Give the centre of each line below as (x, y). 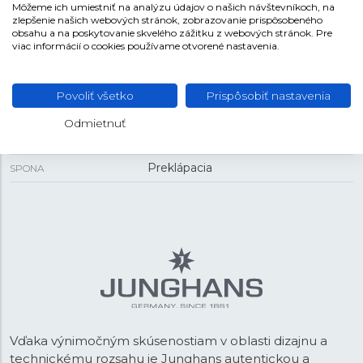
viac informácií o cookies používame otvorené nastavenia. (146, 46)
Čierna (165, 140)
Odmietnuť (95, 123)
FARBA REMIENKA (53, 141)
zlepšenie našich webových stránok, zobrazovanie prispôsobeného (167, 20)
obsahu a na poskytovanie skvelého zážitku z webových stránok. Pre (172, 33)
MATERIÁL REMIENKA (62, 113)
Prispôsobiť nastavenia (268, 96)
